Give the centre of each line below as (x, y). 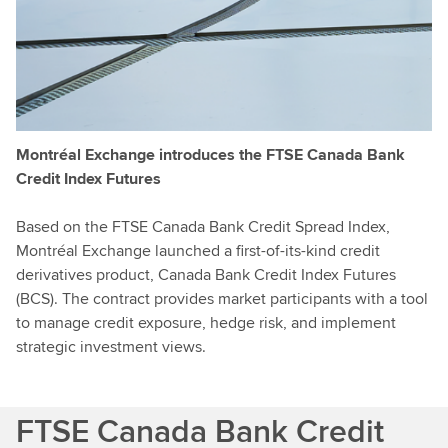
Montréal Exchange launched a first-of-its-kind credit (198, 250)
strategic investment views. (111, 346)
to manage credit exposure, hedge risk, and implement (206, 322)
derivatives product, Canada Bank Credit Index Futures (206, 274)
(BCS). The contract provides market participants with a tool (222, 298)
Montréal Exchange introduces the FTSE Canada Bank (210, 154)
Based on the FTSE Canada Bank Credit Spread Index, (203, 226)
